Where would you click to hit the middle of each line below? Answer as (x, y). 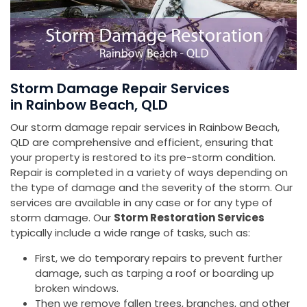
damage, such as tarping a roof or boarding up (155, 273)
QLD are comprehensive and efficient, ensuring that (142, 143)
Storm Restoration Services (189, 218)
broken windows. (77, 288)
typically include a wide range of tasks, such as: (130, 233)
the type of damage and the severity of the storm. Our (151, 188)
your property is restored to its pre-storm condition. (143, 158)
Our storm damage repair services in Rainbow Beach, (145, 127)
